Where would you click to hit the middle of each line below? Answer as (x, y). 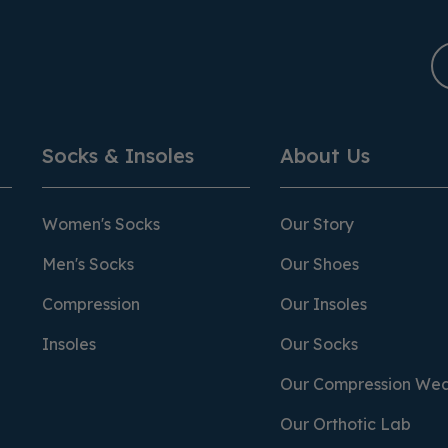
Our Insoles (323, 303)
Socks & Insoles (118, 155)
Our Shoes (319, 263)
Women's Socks (101, 223)
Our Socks (319, 343)
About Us (325, 155)
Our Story (317, 223)
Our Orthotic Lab (345, 423)
